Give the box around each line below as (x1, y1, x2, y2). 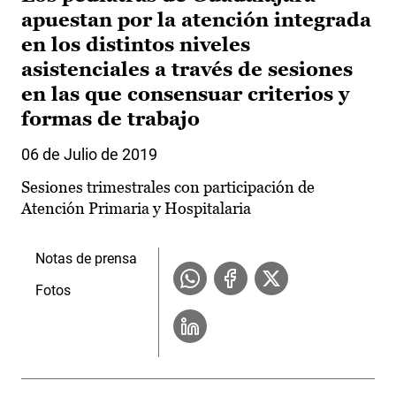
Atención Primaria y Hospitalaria (21, 199, 251, 218)
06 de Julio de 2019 (21, 145, 157, 164)
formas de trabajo (21, 108, 200, 131)
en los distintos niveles (21, 34, 250, 57)
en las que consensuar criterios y (21, 83, 349, 106)
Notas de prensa (35, 250, 137, 268)
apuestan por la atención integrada (21, 9, 371, 32)
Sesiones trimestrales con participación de (21, 178, 315, 197)
